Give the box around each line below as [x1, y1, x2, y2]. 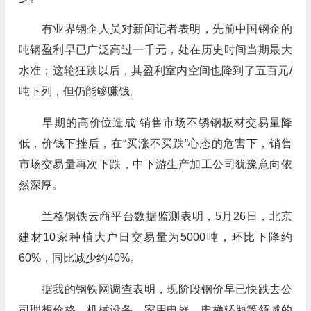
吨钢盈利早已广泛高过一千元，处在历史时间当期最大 [18, 44, 292, 56]
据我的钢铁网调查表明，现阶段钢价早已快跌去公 [18, 283, 292, 295]
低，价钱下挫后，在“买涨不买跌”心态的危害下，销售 [18, 137, 292, 149]
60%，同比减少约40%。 [18, 252, 141, 264]
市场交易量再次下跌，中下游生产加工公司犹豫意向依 [18, 158, 292, 170]
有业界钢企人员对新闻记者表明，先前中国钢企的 [18, 23, 292, 35]
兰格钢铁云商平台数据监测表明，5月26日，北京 [18, 210, 292, 222]
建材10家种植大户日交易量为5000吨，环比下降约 [18, 231, 292, 243]
